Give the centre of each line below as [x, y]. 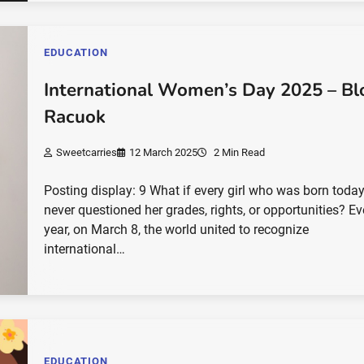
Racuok [75, 117]
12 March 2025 [164, 153]
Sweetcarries [87, 153]
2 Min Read [238, 153]
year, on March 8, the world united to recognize [177, 230]
